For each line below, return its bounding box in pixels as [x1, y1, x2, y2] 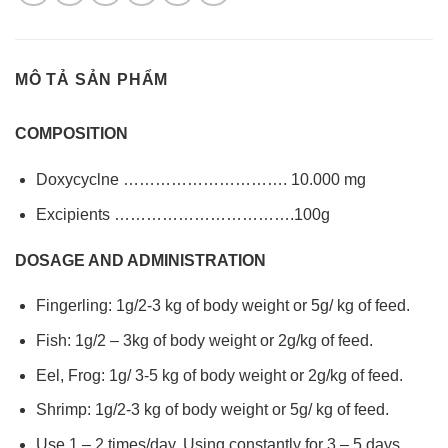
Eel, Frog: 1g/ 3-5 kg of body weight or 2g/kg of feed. [35, 366, 403, 384]
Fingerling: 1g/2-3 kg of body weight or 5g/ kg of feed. [35, 297, 410, 315]
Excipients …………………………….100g [35, 205, 330, 223]
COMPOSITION [15, 125, 128, 143]
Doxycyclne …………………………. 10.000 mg [35, 171, 366, 189]
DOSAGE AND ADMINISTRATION [15, 251, 266, 269]
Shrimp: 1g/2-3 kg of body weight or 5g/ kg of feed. [35, 401, 389, 419]
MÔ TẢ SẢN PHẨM [15, 71, 169, 89]
